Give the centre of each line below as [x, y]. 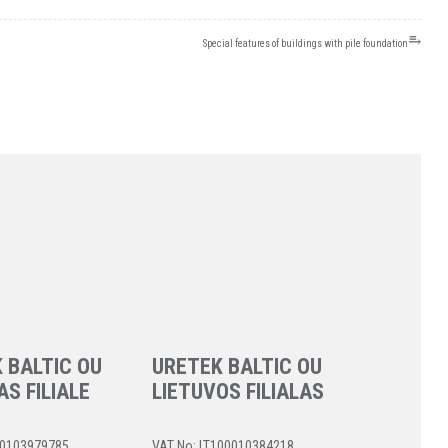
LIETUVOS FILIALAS [237, 392]
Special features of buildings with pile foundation [306, 44]
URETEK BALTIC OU [236, 367]
